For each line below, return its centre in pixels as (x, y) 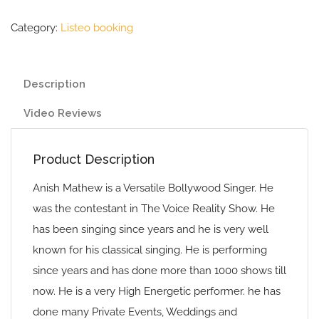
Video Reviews (63, 113)
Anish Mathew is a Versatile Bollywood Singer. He (153, 188)
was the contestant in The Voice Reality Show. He (154, 209)
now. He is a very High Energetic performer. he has (157, 291)
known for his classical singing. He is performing (150, 250)
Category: (36, 28)
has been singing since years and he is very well (151, 229)
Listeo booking (97, 28)
